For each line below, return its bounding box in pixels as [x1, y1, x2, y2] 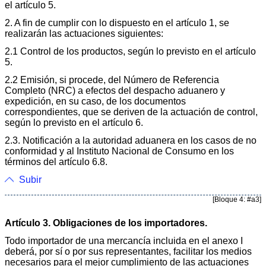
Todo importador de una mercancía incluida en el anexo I [5, 235, 243, 246]
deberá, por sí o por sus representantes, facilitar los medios [5, 246, 252, 256]
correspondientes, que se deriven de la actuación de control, [5, 106, 258, 117]
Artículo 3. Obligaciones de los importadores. [5, 217, 207, 228]
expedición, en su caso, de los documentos [5, 96, 186, 106]
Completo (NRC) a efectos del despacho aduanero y [5, 85, 225, 96]
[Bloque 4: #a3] [213, 195, 261, 204]
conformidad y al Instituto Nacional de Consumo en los [5, 145, 234, 156]
